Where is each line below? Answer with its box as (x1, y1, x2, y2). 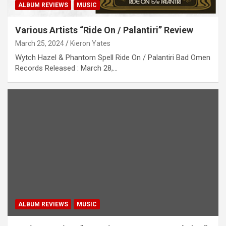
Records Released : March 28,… (15, 63, 118, 73)
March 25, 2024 (15, 39, 64, 47)
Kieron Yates (70, 39, 110, 47)
